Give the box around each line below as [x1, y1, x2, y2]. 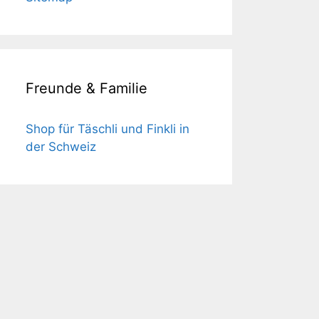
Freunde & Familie [26, 80, 147, 97]
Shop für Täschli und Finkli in [26, 122, 189, 136]
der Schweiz [26, 140, 96, 154]
